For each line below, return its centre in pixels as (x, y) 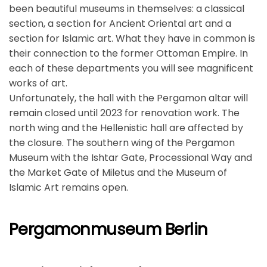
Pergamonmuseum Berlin (108, 229)
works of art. (38, 83)
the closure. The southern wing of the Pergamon (122, 143)
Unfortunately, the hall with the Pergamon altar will (128, 98)
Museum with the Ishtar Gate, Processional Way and (131, 158)
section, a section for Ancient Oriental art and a (120, 24)
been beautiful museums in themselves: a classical (127, 9)
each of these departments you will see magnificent (131, 69)
